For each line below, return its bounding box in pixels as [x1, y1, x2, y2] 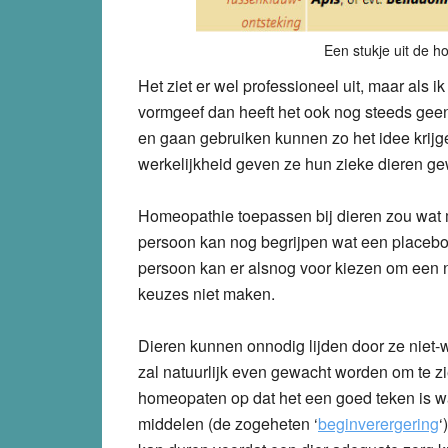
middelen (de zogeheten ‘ [138, 411, 318, 435]
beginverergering [318, 411, 439, 435]
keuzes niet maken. [138, 281, 275, 305]
